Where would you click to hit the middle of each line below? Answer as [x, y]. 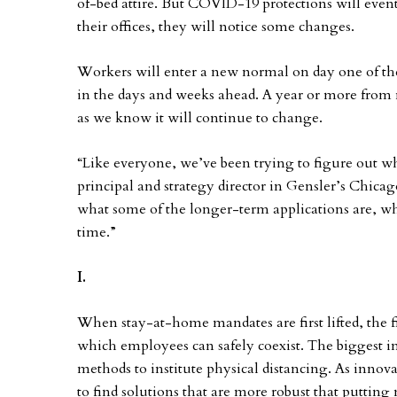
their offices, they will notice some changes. [216, 27]
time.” [97, 232]
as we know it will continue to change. [200, 118]
